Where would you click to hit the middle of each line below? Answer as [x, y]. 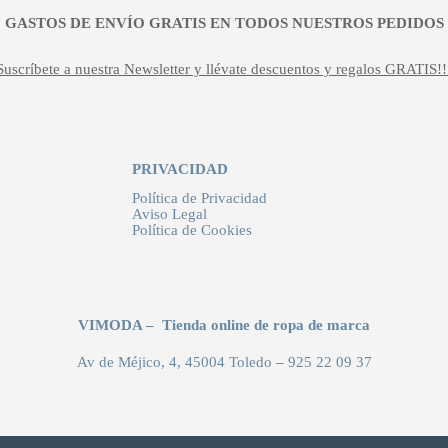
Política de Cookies [192, 230]
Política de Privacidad [200, 198]
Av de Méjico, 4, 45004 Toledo [174, 361]
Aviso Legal [170, 214]
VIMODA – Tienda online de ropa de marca [224, 324]
